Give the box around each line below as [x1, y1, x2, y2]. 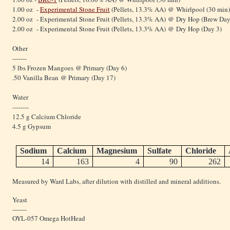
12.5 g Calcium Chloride [12, 112, 81, 122]
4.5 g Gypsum [12, 122, 51, 131]
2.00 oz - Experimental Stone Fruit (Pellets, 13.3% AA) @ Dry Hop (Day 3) [12, 24, 222, 34]
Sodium [20, 146, 47, 156]
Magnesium [97, 146, 138, 156]
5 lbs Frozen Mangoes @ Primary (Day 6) [12, 63, 127, 73]
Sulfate [147, 146, 172, 156]
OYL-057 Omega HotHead [12, 214, 85, 223]
